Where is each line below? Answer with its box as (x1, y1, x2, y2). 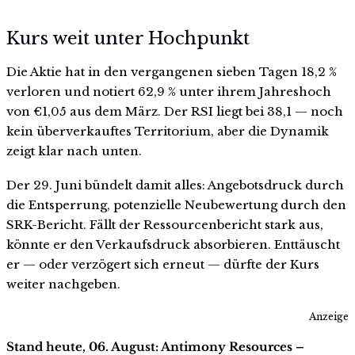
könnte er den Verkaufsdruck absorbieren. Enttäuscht (6, 237, 340, 253)
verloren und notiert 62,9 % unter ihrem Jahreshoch (6, 83, 331, 99)
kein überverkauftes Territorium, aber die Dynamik (6, 123, 329, 139)
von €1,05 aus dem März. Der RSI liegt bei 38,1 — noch (6, 103, 343, 119)
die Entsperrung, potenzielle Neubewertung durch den (6, 197, 346, 213)
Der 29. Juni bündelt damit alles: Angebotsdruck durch (6, 177, 344, 193)
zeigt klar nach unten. (6, 143, 142, 158)
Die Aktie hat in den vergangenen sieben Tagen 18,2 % (6, 63, 337, 79)
